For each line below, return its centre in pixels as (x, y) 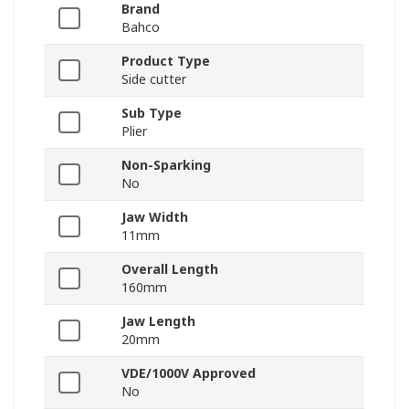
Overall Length (170, 269)
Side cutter (154, 79)
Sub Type (152, 113)
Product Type (166, 61)
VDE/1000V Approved (189, 373)
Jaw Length (158, 321)
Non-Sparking (166, 165)
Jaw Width (155, 217)
